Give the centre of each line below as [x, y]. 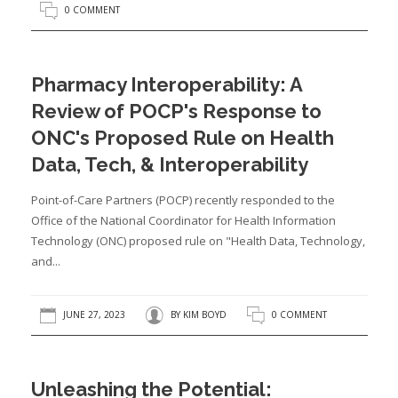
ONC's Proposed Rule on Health [182, 138]
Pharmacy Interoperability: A [166, 84]
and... [45, 261]
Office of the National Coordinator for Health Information [183, 220]
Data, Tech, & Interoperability [169, 164]
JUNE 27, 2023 [92, 315]
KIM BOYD [204, 315]
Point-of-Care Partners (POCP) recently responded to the [183, 200]
